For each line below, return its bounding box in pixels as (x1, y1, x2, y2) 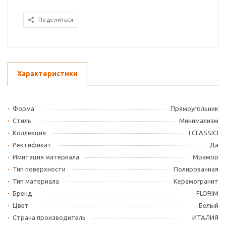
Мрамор (193, 153, 218, 160)
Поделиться (38, 17, 73, 23)
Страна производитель (13, 214, 86, 221)
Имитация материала (13, 153, 79, 160)
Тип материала (13, 178, 59, 185)
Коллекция (13, 129, 46, 136)
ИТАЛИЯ (192, 214, 218, 221)
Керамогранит (174, 178, 218, 185)
